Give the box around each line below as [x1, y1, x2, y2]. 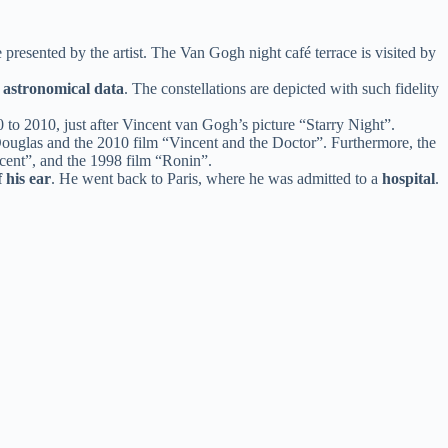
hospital [382, 170, 435, 188]
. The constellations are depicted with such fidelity [124, 80, 439, 98]
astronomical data [3, 80, 124, 98]
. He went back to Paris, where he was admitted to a [51, 170, 382, 188]
